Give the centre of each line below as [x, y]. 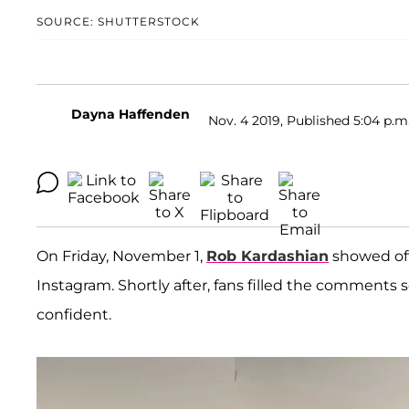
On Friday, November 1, [121, 257]
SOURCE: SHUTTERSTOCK [118, 22]
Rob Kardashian [267, 257]
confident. [74, 315]
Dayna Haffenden [131, 115]
